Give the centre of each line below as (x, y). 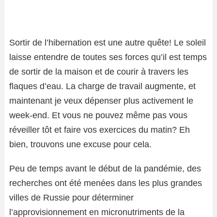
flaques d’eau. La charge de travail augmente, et (102, 86)
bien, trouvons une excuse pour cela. (80, 144)
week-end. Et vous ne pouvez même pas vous (98, 115)
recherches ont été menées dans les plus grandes (106, 183)
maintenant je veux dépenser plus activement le (101, 101)
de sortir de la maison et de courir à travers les (99, 72)
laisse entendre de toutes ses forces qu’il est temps (108, 57)
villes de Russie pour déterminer (71, 198)
